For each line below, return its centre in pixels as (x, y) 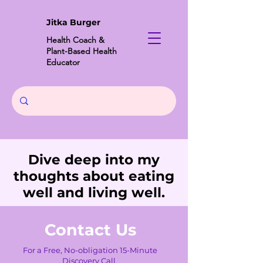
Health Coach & (75, 40)
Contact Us (90, 230)
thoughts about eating (94, 176)
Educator (63, 62)
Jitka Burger (73, 22)
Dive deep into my (94, 160)
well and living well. (94, 193)
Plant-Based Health (82, 51)
